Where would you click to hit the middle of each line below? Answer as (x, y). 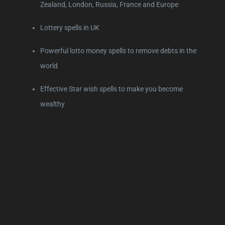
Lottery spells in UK (70, 27)
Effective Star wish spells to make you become (111, 89)
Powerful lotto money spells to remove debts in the (118, 50)
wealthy (52, 104)
